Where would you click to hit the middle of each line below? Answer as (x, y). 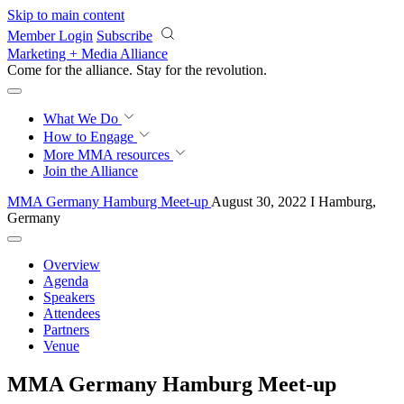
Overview (72, 265)
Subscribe (124, 36)
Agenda (66, 281)
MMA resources (122, 155)
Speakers (69, 297)
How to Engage (90, 137)
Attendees (72, 313)
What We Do (83, 119)
